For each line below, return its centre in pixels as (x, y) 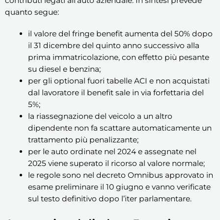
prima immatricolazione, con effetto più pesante (118, 57)
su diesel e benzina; (64, 69)
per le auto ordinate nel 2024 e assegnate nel (112, 151)
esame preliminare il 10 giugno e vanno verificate (119, 187)
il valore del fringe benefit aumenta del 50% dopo (120, 33)
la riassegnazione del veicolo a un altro (100, 116)
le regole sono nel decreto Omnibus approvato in (120, 175)
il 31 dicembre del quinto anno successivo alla (113, 45)
